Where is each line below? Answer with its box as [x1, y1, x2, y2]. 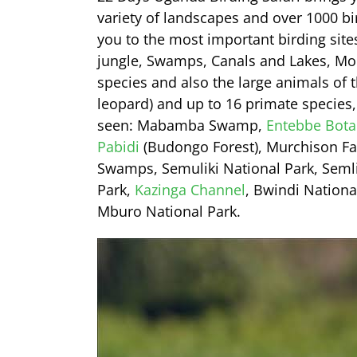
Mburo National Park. [97, 201, 241, 221]
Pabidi [97, 136, 139, 156]
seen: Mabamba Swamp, [97, 115, 266, 135]
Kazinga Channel [135, 179, 245, 199]
